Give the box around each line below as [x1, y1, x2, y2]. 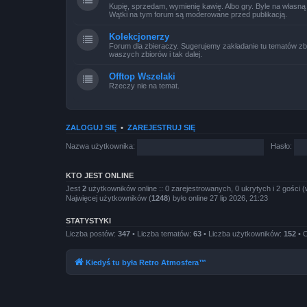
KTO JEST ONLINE [66, 171, 134, 180]
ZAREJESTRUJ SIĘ [127, 123, 195, 132]
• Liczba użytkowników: [201, 229, 284, 238]
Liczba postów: [66, 229, 118, 238]
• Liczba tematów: [130, 229, 193, 238]
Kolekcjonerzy [109, 31, 169, 42]
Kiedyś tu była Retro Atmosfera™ [86, 258, 206, 267]
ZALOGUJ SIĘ [66, 123, 116, 132]
